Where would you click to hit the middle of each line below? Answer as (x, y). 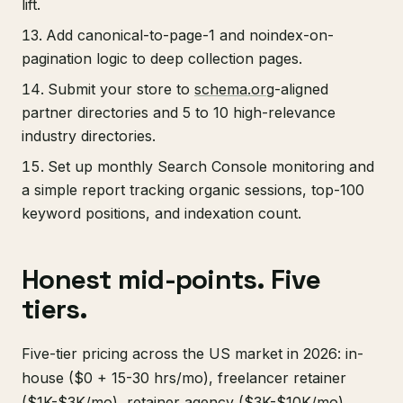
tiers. (55, 309)
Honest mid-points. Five (171, 280)
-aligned (301, 90)
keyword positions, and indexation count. (161, 214)
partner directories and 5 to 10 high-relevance (179, 113)
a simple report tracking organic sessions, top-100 (193, 190)
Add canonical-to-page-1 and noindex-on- (190, 36)
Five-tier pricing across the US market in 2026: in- (193, 354)
